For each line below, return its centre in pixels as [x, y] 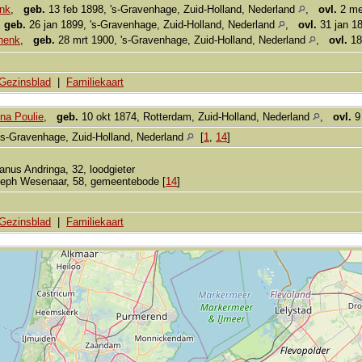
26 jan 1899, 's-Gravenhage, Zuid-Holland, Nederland [152, 24]
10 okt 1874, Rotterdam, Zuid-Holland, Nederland [196, 116]
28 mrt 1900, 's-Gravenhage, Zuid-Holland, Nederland [182, 40]
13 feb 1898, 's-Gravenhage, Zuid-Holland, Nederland [172, 9]
